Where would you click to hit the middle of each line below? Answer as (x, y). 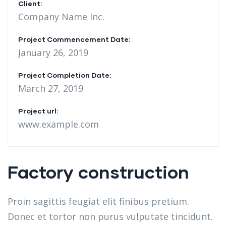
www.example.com (59, 124)
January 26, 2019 (53, 52)
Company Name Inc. (61, 17)
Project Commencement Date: (74, 39)
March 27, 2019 (51, 88)
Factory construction (98, 172)
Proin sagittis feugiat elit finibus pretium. (98, 201)
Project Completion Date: (65, 75)
